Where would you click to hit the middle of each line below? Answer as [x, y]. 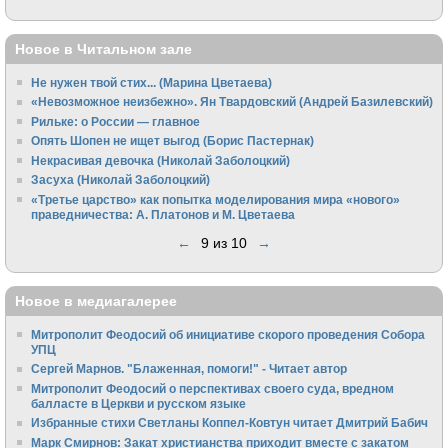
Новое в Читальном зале [103, 49]
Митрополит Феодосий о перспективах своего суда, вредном [213, 388]
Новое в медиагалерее [96, 301]
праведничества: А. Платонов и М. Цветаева [163, 214]
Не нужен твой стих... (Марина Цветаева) [152, 82]
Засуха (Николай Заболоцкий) [121, 180]
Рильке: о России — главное [116, 121]
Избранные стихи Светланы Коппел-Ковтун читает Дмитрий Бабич [230, 423]
